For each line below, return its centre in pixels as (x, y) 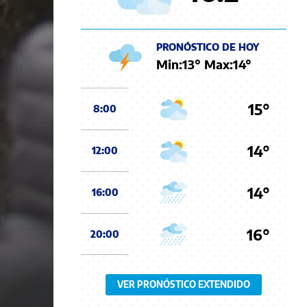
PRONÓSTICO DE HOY (208, 47)
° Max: (214, 64)
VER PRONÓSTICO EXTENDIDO (184, 284)
